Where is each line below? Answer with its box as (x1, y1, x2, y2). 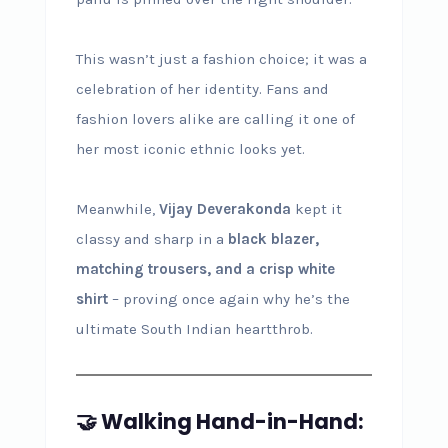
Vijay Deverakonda (158, 199, 291, 218)
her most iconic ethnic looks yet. (75, 139, 305, 158)
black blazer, (227, 229, 319, 248)
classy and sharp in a (75, 229, 228, 248)
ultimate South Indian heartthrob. (75, 319, 313, 338)
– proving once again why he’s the (107, 289, 350, 308)
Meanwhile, (75, 199, 159, 218)
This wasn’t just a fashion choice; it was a (75, 49, 367, 68)
